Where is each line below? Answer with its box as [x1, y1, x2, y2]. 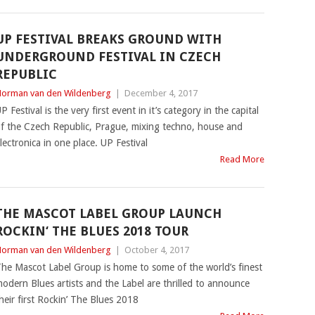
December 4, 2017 [124, 88, 198, 98]
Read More [220, 154, 265, 165]
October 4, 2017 [124, 245, 189, 255]
